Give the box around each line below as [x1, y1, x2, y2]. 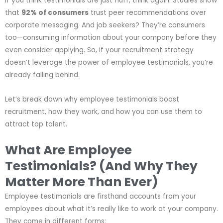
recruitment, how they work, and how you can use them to [5, 107, 202, 116]
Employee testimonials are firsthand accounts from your [5, 191, 196, 201]
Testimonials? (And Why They [5, 157, 198, 175]
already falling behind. [5, 70, 80, 80]
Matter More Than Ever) [5, 173, 158, 191]
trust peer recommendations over [89, 7, 206, 17]
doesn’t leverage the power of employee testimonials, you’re [5, 57, 213, 67]
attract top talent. [5, 119, 67, 129]
